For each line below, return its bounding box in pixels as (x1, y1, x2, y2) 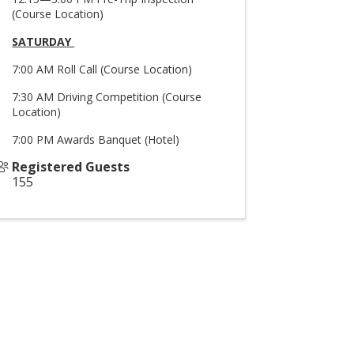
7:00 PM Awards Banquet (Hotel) (12, 132, 180, 147)
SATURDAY (12, 34, 75, 49)
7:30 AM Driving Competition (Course (12, 89, 202, 104)
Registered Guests (12, 158, 130, 175)
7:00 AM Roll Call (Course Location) (12, 62, 196, 77)
